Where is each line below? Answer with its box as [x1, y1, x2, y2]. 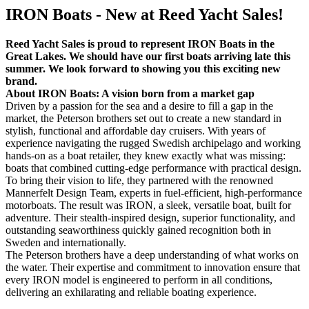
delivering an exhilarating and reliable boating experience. [6, 286, 257, 299]
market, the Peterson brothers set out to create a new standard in [6, 112, 281, 125]
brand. [6, 75, 37, 88]
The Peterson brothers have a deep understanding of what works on [6, 249, 299, 261]
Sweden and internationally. [6, 237, 126, 249]
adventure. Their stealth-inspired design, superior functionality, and [6, 212, 295, 224]
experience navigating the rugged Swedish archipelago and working [6, 137, 301, 150]
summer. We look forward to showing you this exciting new [6, 63, 281, 75]
